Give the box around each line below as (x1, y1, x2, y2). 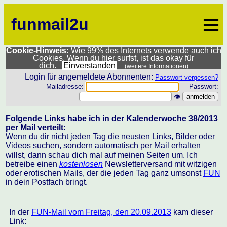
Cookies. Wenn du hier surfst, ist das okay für (33, 54, 194, 62)
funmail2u (11, 15, 89, 33)
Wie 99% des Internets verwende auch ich (68, 46, 221, 55)
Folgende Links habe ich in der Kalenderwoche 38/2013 (6, 114, 218, 123)
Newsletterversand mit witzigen (103, 160, 217, 168)
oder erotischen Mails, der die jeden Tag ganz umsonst (6, 169, 203, 177)
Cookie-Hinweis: (6, 46, 69, 55)
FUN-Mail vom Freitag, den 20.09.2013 (31, 208, 171, 216)
